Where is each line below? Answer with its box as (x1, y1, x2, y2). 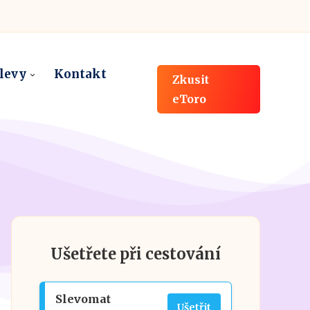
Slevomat (55, 292, 111, 306)
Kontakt (54, 66, 107, 82)
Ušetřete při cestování (51, 244, 221, 264)
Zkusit (172, 73, 209, 86)
